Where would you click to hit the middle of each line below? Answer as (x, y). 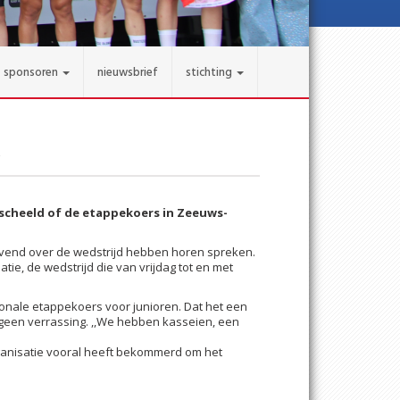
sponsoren (31, 73)
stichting (209, 73)
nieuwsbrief (128, 73)
